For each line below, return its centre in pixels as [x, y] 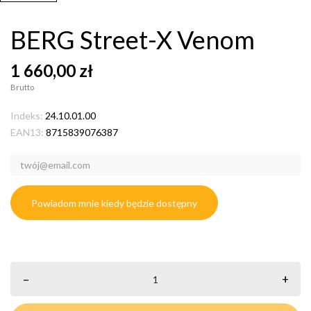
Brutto [22, 87]
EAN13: [27, 133]
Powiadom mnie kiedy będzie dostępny [114, 203]
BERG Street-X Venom [133, 40]
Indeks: [27, 116]
